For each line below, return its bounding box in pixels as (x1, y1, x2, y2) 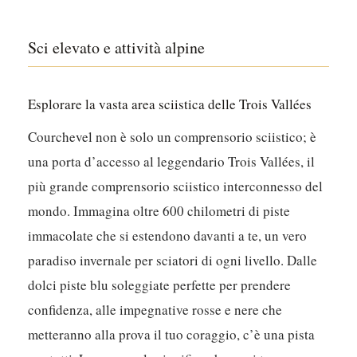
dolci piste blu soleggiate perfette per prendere (28, 276, 292, 295)
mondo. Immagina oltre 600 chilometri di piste (28, 202, 291, 221)
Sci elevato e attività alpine (28, 37, 206, 59)
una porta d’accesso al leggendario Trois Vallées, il (28, 152, 316, 171)
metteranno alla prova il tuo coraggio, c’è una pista (28, 325, 316, 344)
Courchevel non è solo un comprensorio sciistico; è (28, 127, 317, 147)
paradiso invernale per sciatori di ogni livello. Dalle (28, 251, 318, 270)
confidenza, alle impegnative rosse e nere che (28, 300, 283, 320)
